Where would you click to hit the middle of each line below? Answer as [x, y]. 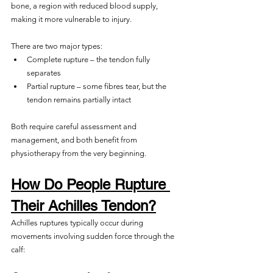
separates [44, 73]
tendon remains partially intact [79, 100]
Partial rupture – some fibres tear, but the [97, 86]
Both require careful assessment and [75, 126]
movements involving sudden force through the [94, 236]
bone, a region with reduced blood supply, [85, 6]
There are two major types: [57, 46]
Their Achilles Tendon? [83, 206]
